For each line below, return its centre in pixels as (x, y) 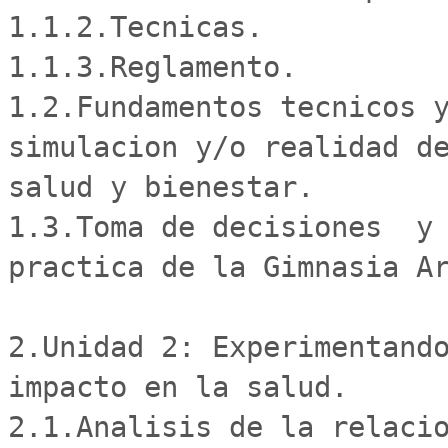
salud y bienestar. (161, 187)
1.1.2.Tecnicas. (135, 27)
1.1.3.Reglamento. (152, 67)
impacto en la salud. (186, 387)
